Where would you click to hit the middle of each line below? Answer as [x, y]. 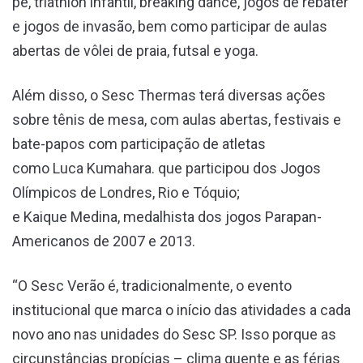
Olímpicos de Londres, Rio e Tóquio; [126, 192]
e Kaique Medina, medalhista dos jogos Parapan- [167, 216]
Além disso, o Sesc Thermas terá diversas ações [169, 95]
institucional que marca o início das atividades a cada [181, 310]
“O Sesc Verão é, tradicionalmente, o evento [152, 285]
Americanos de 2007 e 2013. [105, 241]
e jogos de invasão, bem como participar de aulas [170, 26]
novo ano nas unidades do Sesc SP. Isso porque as [174, 334]
